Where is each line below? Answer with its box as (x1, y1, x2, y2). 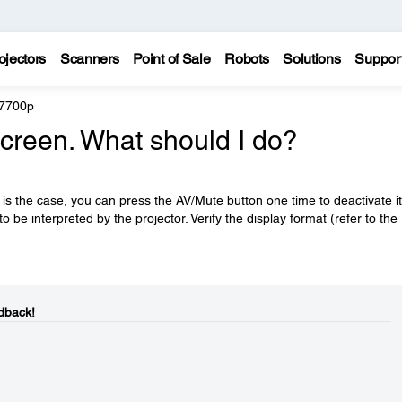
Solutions (283, 50, 341, 67)
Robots (224, 50, 269, 67)
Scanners (59, 50, 119, 67)
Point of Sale (133, 50, 211, 67)
